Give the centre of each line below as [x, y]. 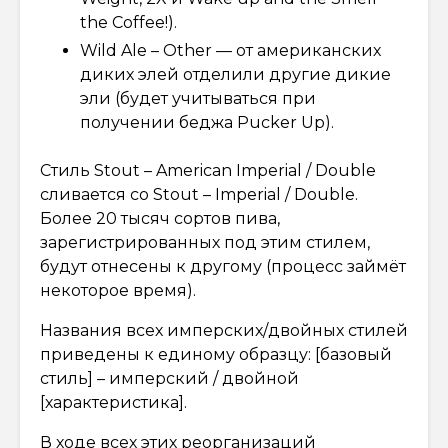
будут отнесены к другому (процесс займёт [223, 266]
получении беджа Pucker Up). [207, 122]
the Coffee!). [128, 22]
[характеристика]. [113, 402]
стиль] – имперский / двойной [169, 378]
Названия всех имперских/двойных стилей [224, 330]
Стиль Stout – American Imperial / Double [208, 170]
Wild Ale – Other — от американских [230, 50]
